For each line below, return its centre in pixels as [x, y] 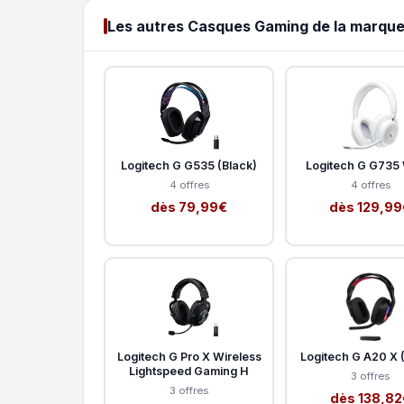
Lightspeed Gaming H [189, 372]
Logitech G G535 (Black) [189, 166]
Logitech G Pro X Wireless [189, 357]
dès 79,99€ [189, 207]
